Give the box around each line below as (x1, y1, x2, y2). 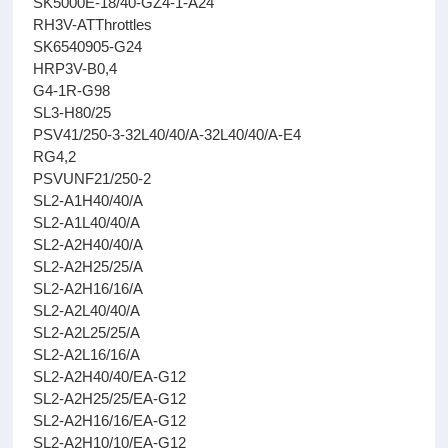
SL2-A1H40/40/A (33, 192, 144, 209)
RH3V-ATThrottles (33, 16, 153, 33)
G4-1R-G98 (33, 82, 111, 99)
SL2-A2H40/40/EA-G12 (33, 368, 187, 385)
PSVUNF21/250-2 (33, 170, 152, 187)
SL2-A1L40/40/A (33, 214, 141, 231)
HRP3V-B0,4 (33, 60, 118, 77)
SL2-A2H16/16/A (33, 280, 144, 297)
